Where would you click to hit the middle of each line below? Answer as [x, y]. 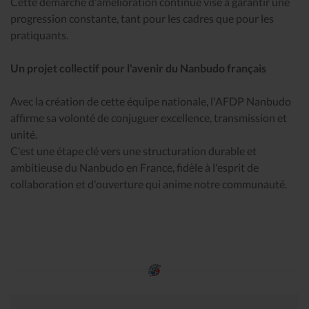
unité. [24, 134]
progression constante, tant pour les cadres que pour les [142, 18]
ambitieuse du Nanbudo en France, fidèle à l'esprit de [134, 167]
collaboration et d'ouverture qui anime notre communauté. [149, 183]
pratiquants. [39, 34]
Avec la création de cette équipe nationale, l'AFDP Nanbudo [151, 101]
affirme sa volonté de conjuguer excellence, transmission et [149, 117]
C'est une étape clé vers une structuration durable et [133, 150]
